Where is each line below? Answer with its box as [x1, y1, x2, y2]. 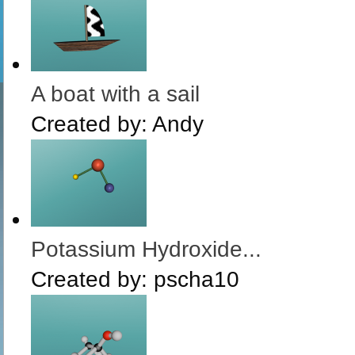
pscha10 [154, 267, 239, 292]
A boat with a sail [31, 82, 200, 106]
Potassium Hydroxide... [31, 237, 261, 261]
